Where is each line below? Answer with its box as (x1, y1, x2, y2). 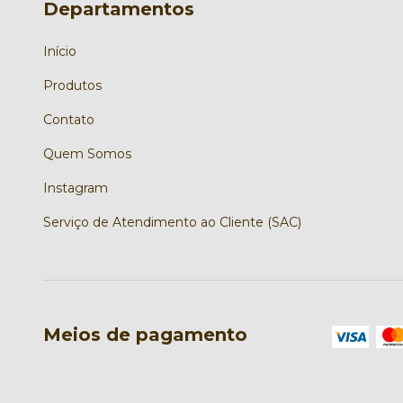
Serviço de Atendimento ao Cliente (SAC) (43, 214, 301, 231)
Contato (43, 112, 94, 129)
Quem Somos (43, 146, 131, 163)
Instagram (43, 180, 108, 197)
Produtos (43, 77, 102, 94)
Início (43, 43, 76, 60)
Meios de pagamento (43, 324, 247, 346)
